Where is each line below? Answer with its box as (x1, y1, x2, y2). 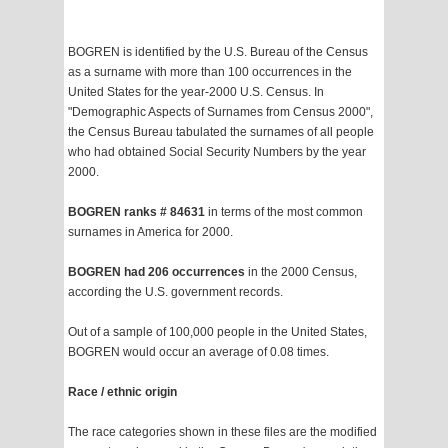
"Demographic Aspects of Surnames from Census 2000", (68, 105, 373, 120)
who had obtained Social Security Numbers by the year (68, 145, 366, 160)
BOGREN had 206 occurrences (68, 265, 245, 280)
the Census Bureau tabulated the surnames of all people (68, 125, 374, 140)
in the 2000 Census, (245, 265, 357, 280)
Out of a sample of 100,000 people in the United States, (68, 325, 367, 340)
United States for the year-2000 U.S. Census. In (68, 85, 324, 100)
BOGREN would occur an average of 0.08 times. (68, 345, 329, 360)
